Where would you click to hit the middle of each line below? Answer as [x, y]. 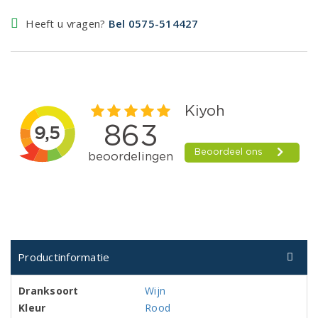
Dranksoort [49, 291]
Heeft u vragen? [67, 23]
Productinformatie [64, 257]
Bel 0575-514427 [153, 23]
